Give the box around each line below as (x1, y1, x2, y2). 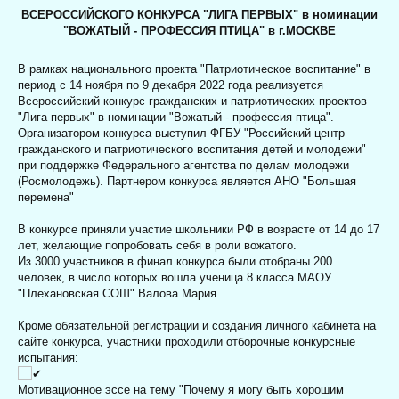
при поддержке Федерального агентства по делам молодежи (18, 158, 349, 172)
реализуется (252, 77, 323, 92)
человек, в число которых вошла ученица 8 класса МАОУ (18, 270, 331, 284)
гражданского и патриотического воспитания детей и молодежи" (18, 142, 366, 156)
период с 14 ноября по (18, 77, 142, 92)
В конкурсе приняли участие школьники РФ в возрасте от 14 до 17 (18, 222, 379, 236)
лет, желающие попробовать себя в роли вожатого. (18, 238, 297, 252)
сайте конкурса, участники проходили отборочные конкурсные (18, 334, 355, 348)
